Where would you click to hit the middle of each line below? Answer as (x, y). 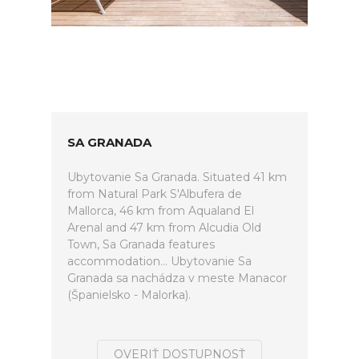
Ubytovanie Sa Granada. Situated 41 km (177, 177)
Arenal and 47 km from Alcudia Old (164, 228)
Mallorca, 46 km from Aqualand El (161, 211)
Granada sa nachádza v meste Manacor (177, 278)
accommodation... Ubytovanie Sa (159, 261)
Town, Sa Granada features (141, 244)
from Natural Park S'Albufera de (155, 194)
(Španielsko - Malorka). (129, 295)
